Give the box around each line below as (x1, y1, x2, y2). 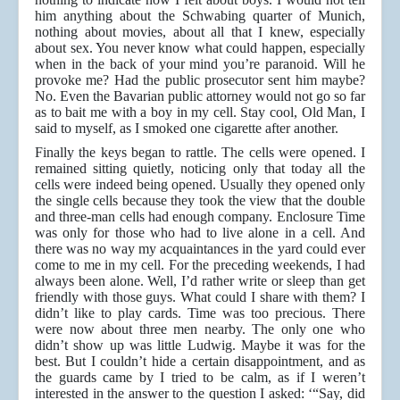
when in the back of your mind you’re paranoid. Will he (35, 56, 365, 72)
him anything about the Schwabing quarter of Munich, (35, 8, 365, 24)
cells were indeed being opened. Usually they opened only (35, 177, 365, 193)
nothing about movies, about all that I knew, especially (35, 24, 365, 40)
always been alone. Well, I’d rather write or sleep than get (35, 273, 365, 289)
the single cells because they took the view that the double (35, 193, 365, 209)
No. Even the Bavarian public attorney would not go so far (35, 88, 365, 104)
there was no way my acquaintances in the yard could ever (35, 241, 365, 257)
